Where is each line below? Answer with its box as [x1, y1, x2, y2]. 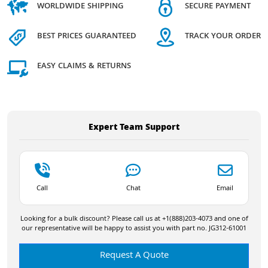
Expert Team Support [89, 120, 179, 135]
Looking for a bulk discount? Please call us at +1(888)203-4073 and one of [20, 213, 248, 225]
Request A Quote [99, 248, 169, 264]
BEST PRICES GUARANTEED [37, 30, 136, 44]
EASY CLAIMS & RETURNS [37, 60, 131, 74]
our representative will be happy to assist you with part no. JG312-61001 [22, 223, 246, 234]
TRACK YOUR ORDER [185, 30, 261, 44]
